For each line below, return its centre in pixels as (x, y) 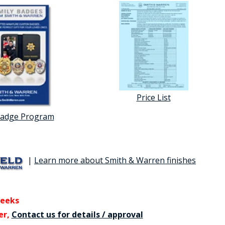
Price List (153, 97)
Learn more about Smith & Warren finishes (115, 160)
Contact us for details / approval (77, 215)
